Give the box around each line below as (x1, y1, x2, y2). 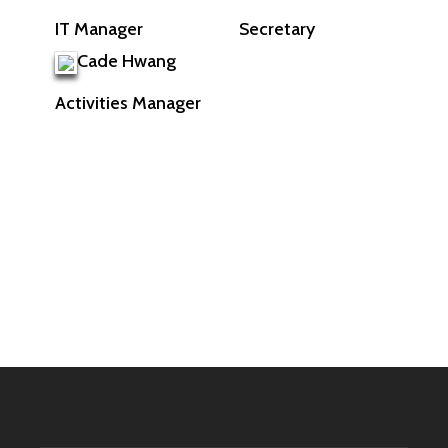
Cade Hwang (77, 50, 176, 73)
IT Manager (55, 18, 143, 41)
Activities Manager (55, 92, 201, 115)
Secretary (239, 17, 315, 40)
